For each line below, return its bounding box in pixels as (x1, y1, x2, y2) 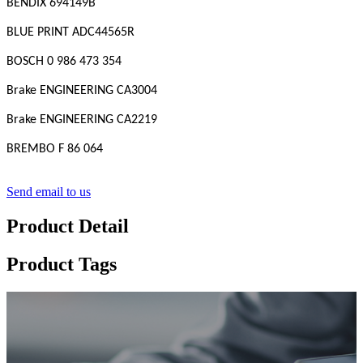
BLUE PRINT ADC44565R (6, 26, 135, 40)
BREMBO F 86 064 (6, 143, 103, 156)
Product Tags (6, 254, 117, 275)
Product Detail (6, 216, 129, 237)
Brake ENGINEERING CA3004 (6, 84, 157, 98)
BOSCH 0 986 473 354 (6, 55, 122, 69)
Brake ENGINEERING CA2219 (6, 113, 157, 127)
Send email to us (6, 185, 91, 199)
